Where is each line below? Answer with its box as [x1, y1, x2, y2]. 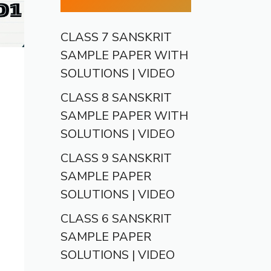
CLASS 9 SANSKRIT [60, 150, 172, 166]
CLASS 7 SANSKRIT [60, 29, 172, 45]
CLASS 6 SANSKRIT [60, 211, 172, 227]
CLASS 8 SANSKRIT [60, 90, 172, 106]
